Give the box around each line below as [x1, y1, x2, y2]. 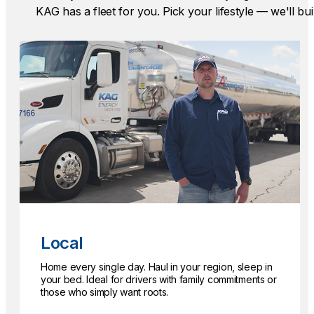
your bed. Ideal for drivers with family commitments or [41, 273, 277, 286]
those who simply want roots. [41, 286, 169, 299]
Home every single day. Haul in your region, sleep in [41, 261, 273, 273]
